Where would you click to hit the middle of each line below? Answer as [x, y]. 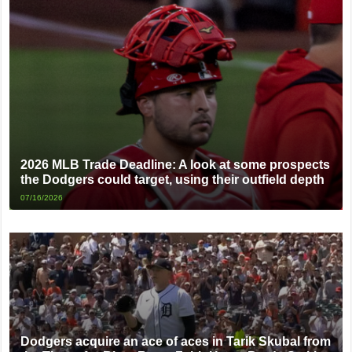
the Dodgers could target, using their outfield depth [173, 179]
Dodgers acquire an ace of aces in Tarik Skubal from [176, 342]
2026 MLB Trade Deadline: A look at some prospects [176, 164]
